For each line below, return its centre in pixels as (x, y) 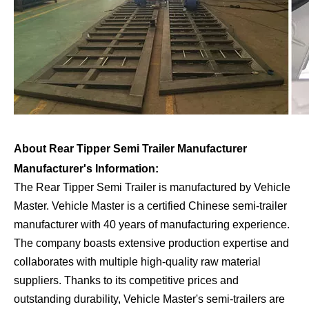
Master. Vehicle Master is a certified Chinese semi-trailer (150, 206)
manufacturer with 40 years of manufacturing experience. (152, 224)
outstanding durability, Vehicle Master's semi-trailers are (149, 299)
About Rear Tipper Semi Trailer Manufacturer (130, 148)
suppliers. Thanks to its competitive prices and (126, 280)
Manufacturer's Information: (86, 168)
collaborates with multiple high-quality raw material (137, 261)
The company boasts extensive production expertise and (151, 243)
